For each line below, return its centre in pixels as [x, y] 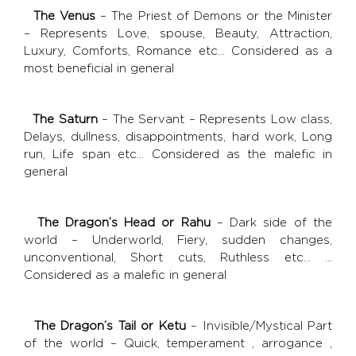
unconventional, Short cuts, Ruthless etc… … [178, 257]
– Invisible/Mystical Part [259, 326]
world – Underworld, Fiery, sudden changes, [178, 240]
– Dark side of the [271, 222]
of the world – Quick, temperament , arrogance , [178, 343]
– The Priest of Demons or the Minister [214, 16]
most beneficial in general [99, 68]
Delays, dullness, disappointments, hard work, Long [178, 137]
